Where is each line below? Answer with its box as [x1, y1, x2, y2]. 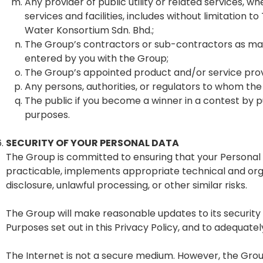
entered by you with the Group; [25, 52, 168, 65]
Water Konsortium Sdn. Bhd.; [25, 23, 154, 37]
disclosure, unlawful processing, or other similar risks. [6, 178, 247, 192]
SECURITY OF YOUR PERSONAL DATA [6, 136, 179, 150]
